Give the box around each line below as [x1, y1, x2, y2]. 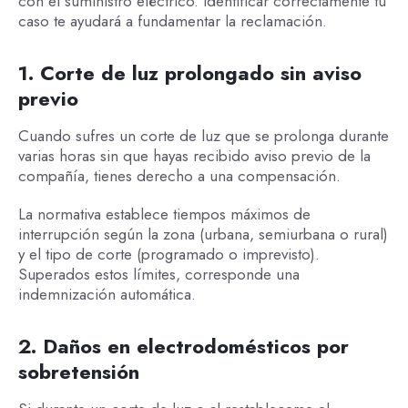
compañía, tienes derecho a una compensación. [17, 165, 345, 188]
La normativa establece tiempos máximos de [17, 203, 311, 226]
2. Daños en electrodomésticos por [17, 331, 349, 362]
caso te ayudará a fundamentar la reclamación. [17, 10, 327, 33]
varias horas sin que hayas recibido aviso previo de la [17, 145, 371, 168]
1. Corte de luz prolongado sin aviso [17, 58, 362, 88]
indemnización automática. [17, 283, 196, 306]
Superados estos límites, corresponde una [17, 263, 300, 286]
